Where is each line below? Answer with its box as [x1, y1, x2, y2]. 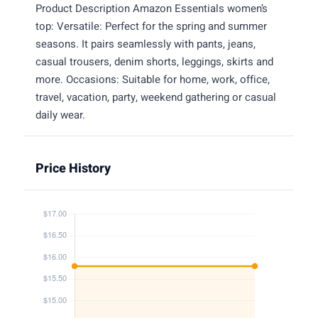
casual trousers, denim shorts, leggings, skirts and [35, 53, 273, 70]
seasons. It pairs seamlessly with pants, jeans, [35, 35, 256, 52]
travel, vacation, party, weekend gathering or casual [35, 89, 276, 105]
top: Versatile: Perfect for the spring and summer [35, 18, 267, 34]
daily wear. [35, 106, 85, 123]
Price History [35, 158, 111, 178]
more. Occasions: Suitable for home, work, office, [35, 71, 270, 87]
